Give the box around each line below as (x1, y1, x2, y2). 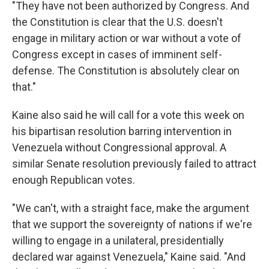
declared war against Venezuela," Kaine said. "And (12, 250, 246, 263)
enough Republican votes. (12, 174, 135, 186)
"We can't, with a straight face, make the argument (12, 202, 249, 214)
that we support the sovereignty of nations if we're (12, 218, 252, 231)
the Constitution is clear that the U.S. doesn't (12, 16, 223, 28)
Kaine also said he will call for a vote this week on (12, 109, 244, 121)
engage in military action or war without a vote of (12, 32, 241, 44)
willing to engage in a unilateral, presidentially (12, 234, 224, 247)
